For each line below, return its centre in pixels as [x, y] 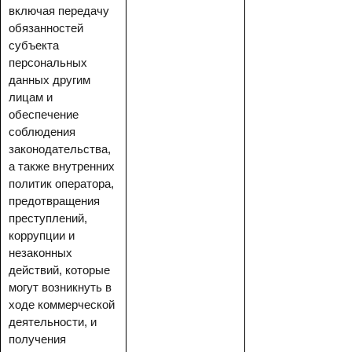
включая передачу [59, 11]
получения [37, 339]
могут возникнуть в [60, 287]
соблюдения [42, 132]
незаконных [40, 253]
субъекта [34, 45]
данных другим [49, 80]
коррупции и [42, 235]
